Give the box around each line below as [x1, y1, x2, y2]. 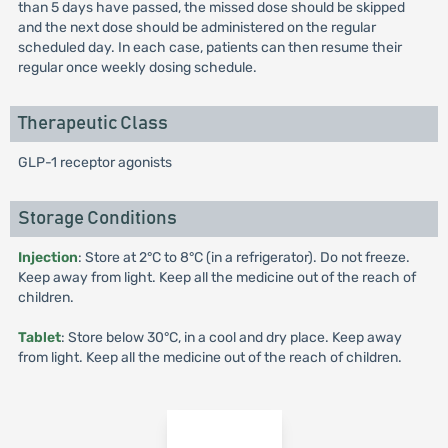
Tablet [17, 329, 61, 346]
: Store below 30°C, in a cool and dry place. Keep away [60, 329, 402, 346]
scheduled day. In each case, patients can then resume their [17, 39, 402, 56]
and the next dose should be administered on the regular [17, 19, 376, 36]
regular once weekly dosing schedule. [17, 59, 257, 76]
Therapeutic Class [17, 114, 168, 133]
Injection [17, 249, 78, 266]
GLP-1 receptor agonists [17, 154, 172, 171]
